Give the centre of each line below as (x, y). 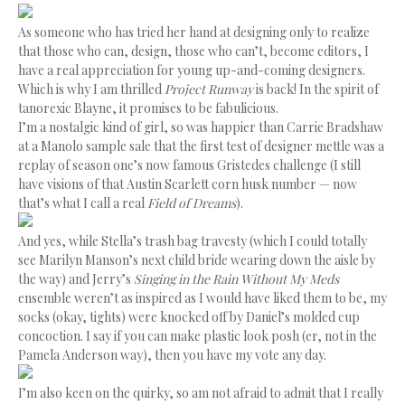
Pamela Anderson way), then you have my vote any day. (172, 355)
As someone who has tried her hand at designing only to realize (194, 32)
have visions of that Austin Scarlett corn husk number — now (188, 184)
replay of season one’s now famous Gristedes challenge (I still (189, 165)
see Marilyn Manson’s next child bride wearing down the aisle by (197, 260)
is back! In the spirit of (316, 89)
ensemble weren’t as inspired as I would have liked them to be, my (202, 298)
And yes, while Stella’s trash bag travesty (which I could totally (193, 241)
